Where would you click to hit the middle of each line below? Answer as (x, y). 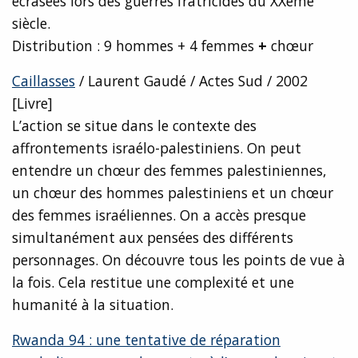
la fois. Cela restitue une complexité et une (153, 282)
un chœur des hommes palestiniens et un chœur (173, 193)
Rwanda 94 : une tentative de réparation (146, 340)
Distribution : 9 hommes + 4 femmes (133, 46)
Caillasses (44, 81)
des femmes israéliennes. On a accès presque (159, 215)
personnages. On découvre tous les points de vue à (179, 260)
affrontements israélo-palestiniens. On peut (157, 148)
